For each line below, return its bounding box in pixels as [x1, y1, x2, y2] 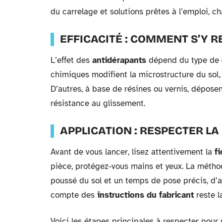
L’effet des [51, 55, 92, 66]
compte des [51, 190, 97, 201]
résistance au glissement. [51, 98, 145, 109]
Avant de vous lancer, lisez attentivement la [51, 147, 215, 158]
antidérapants [92, 55, 146, 66]
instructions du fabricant [97, 190, 194, 201]
